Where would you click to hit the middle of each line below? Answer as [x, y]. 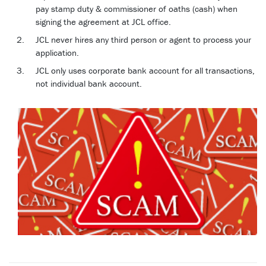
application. [57, 53]
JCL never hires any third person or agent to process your [143, 40]
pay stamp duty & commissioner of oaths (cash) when [137, 9]
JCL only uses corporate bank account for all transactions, [145, 71]
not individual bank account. [89, 84]
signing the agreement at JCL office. [103, 22]
